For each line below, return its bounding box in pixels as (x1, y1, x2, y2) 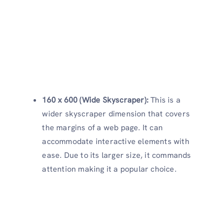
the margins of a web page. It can (42, 122, 163, 133)
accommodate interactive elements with (42, 136, 189, 147)
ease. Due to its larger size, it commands (42, 150, 191, 161)
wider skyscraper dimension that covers (42, 109, 190, 119)
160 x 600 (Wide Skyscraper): (42, 95, 151, 106)
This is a (150, 95, 181, 106)
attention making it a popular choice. (42, 164, 177, 175)
